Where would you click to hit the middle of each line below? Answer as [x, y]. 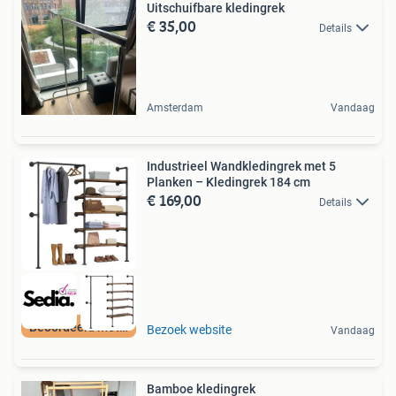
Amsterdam [175, 107]
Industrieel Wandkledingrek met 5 [241, 166]
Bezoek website [189, 330]
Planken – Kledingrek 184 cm [228, 182]
